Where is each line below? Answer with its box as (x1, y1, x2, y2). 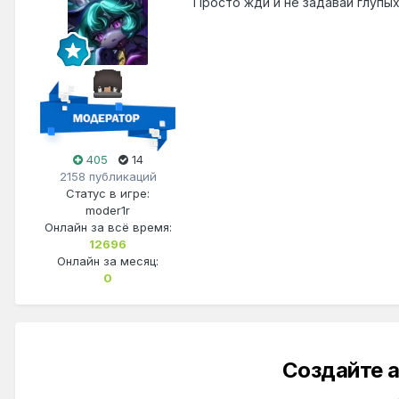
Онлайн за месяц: (57, 254, 159, 269)
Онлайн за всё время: (44, 220, 172, 235)
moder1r (85, 203, 130, 218)
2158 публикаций (59, 169, 157, 184)
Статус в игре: (66, 186, 150, 201)
